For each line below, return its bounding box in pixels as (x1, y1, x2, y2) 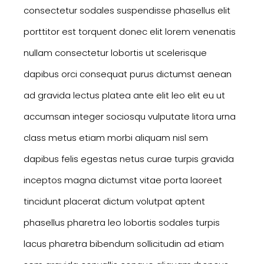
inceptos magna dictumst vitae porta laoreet (24, 174, 222, 187)
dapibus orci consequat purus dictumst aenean (24, 68, 232, 81)
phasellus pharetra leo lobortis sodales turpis (24, 216, 220, 229)
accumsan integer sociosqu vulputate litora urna (24, 110, 236, 123)
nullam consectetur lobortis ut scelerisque (24, 47, 207, 60)
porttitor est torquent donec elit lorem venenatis (24, 25, 236, 38)
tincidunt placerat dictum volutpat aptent (24, 195, 205, 208)
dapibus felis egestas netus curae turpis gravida (24, 153, 234, 166)
